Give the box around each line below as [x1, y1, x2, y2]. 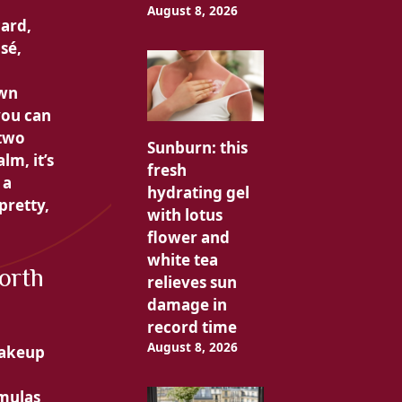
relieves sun [146, 271, 237, 293]
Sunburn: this [146, 136, 248, 158]
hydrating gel [146, 181, 249, 203]
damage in [146, 293, 227, 315]
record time [146, 316, 237, 337]
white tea [146, 249, 218, 270]
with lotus [146, 204, 223, 225]
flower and [146, 226, 230, 248]
